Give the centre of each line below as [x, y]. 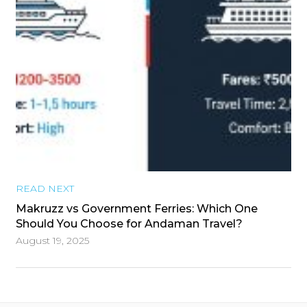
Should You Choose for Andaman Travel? [129, 224]
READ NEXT [45, 189]
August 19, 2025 [52, 241]
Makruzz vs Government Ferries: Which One [137, 209]
